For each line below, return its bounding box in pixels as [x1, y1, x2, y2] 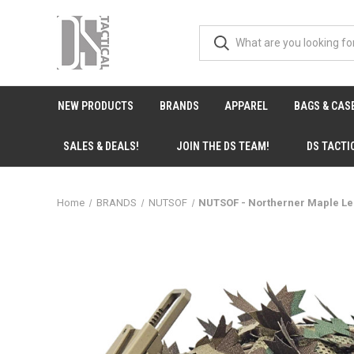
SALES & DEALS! [63, 140, 140, 153]
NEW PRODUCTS [58, 100, 134, 112]
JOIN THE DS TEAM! [176, 140, 270, 153]
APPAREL [224, 100, 269, 112]
